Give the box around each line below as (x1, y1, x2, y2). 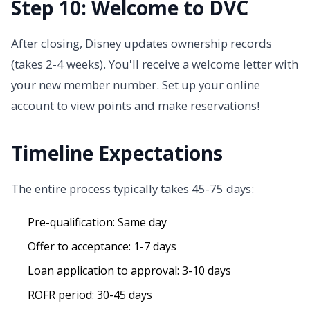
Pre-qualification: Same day (28, 214, 167, 230)
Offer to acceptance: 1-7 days (28, 238, 176, 254)
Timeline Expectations (11, 139, 223, 166)
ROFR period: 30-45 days (28, 286, 152, 302)
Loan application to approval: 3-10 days (28, 262, 231, 278)
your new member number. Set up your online (11, 76, 260, 93)
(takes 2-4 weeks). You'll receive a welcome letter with (11, 55, 298, 72)
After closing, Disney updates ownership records (11, 35, 272, 51)
